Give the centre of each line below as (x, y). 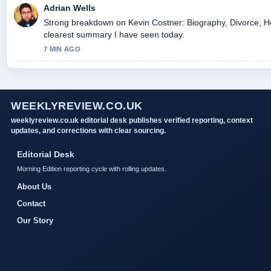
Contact (31, 203)
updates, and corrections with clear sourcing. (88, 130)
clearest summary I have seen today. (114, 34)
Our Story (35, 220)
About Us (34, 186)
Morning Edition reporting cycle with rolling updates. (92, 168)
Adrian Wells (70, 8)
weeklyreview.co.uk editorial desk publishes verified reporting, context (132, 120)
